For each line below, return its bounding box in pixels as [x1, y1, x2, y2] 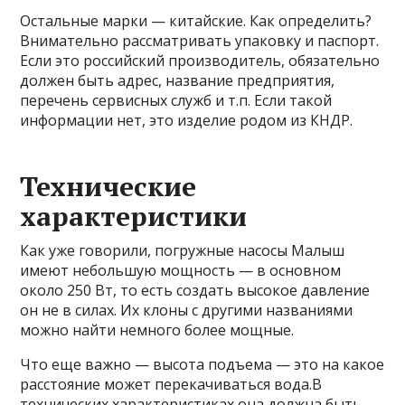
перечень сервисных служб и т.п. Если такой [20, 89, 333, 110]
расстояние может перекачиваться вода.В [20, 373, 323, 394]
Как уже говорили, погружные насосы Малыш [20, 240, 345, 260]
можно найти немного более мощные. [20, 319, 295, 340]
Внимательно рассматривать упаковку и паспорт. [20, 30, 380, 51]
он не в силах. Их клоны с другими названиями [20, 299, 353, 320]
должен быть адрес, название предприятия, [20, 70, 335, 90]
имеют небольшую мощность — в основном [20, 259, 342, 280]
